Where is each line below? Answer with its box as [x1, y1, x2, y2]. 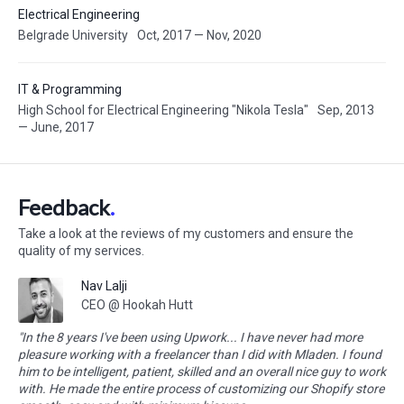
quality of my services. [18, 243, 144, 258]
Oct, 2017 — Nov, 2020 [137, 28, 262, 42]
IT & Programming [18, 82, 122, 96]
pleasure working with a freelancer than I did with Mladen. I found [18, 347, 381, 362]
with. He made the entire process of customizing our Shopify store [18, 381, 384, 396]
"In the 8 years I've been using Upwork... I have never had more [18, 330, 363, 344]
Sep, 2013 [317, 103, 374, 117]
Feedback [18, 194, 110, 220]
